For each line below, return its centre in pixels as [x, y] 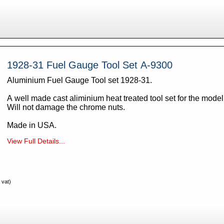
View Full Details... [36, 141]
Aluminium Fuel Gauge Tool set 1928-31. [80, 80]
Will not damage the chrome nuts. [67, 107]
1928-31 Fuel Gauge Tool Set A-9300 [156, 65]
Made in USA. [31, 125]
